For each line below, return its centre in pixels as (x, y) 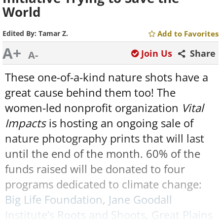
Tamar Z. (53, 33)
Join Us (157, 53)
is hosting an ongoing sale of (120, 123)
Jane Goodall (140, 200)
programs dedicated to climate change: (103, 184)
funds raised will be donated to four (95, 169)
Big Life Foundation (54, 200)
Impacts (25, 123)
